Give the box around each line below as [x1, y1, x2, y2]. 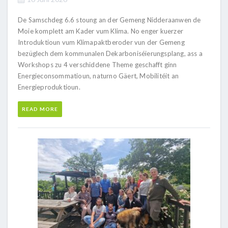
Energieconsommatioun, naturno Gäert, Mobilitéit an [18, 71, 179, 80]
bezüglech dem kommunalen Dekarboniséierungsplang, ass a [18, 49, 203, 58]
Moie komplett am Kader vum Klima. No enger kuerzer [18, 26, 184, 35]
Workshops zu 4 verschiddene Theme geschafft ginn [18, 60, 177, 69]
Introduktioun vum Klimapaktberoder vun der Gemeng [18, 38, 185, 46]
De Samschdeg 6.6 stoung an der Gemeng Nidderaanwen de [18, 15, 201, 24]
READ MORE [22, 105, 58, 112]
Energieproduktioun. [18, 82, 80, 91]
